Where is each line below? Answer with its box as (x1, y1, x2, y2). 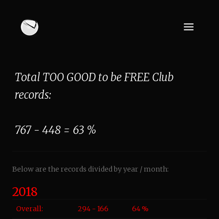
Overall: (16, 204, 43, 213)
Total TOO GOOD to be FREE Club (15, 70, 174, 84)
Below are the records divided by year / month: (12, 165, 169, 174)
